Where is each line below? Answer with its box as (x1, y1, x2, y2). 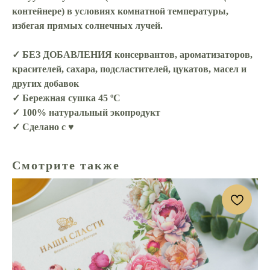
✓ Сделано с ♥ (12, 122, 74, 133)
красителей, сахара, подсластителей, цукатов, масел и (12, 64, 246, 75)
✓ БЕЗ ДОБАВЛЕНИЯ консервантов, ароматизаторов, (12, 49, 253, 60)
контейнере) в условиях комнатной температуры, (12, 6, 228, 17)
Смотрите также (12, 159, 120, 172)
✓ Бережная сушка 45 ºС (12, 93, 121, 104)
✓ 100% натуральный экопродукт (12, 107, 160, 118)
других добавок (12, 78, 79, 89)
